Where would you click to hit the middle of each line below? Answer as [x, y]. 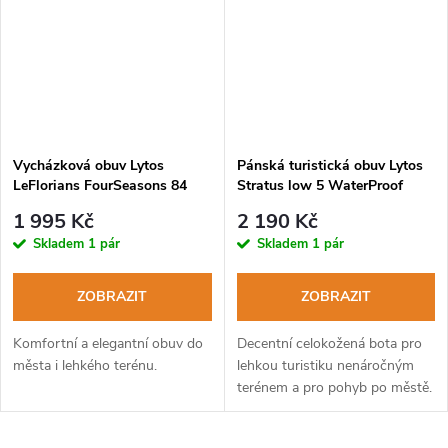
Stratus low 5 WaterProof [319, 185]
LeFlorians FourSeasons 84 [100, 185]
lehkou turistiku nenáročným [325, 366]
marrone [263, 205]
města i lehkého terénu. [85, 366]
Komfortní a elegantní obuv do [108, 344]
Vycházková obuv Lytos [88, 165]
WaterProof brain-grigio [90, 205]
